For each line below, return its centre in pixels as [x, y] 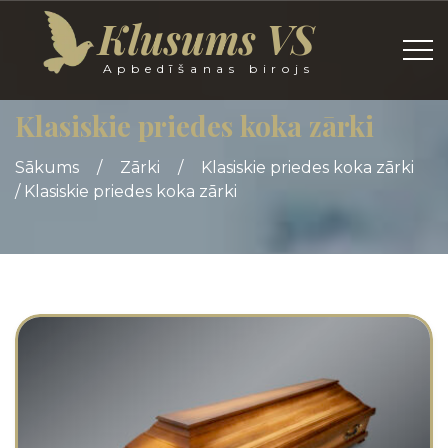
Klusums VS [205, 38]
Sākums [47, 167]
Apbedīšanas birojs [208, 68]
